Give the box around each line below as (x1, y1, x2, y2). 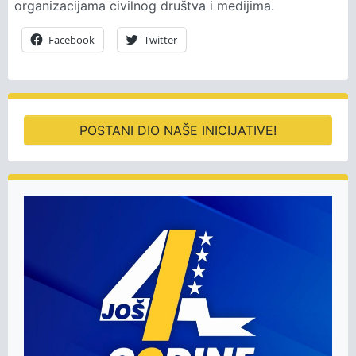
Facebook (48, 33, 95, 47)
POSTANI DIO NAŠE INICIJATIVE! (79, 122, 277, 138)
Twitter (144, 33, 177, 47)
